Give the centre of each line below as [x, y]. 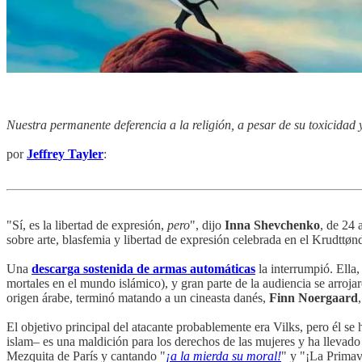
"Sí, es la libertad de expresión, [87, 225]
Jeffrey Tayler [65, 154]
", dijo [207, 225]
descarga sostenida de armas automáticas [143, 268]
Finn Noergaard [314, 297]
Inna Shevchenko [272, 225]
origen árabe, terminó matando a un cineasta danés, [138, 297]
